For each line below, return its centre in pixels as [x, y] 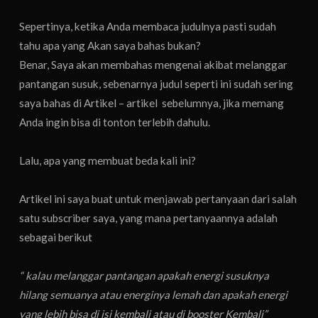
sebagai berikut [56, 237]
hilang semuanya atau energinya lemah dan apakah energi [154, 294]
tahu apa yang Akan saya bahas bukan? [110, 45]
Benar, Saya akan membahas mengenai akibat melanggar [154, 64]
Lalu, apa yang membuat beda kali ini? [108, 160]
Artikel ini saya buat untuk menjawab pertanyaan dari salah [158, 198]
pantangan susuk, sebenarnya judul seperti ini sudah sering [157, 83]
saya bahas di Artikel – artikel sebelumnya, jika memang [152, 103]
